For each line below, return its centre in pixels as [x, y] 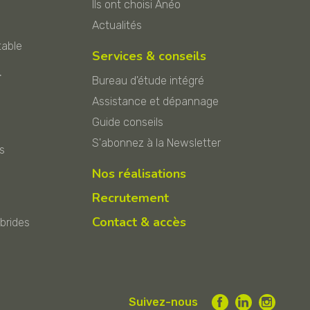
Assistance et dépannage [156, 101]
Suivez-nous [163, 302]
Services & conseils [149, 56]
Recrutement [131, 198]
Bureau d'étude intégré [148, 80]
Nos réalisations [139, 173]
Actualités [117, 25]
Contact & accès [139, 222]
